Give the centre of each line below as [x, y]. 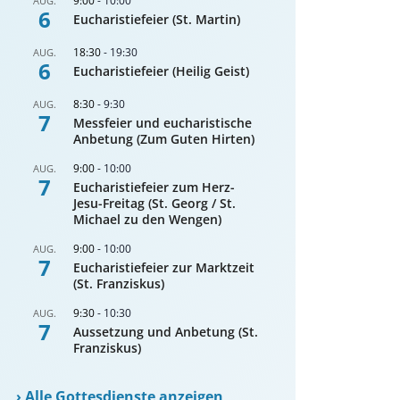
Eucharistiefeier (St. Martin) [157, 20]
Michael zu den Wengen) [148, 220]
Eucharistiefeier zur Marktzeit [164, 268]
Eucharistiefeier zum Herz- [154, 187]
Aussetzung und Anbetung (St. [166, 332]
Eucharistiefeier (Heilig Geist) [162, 71]
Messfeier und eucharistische [163, 123]
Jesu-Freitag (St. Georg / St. [155, 204]
